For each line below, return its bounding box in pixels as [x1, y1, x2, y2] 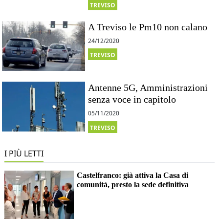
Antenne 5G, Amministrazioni [88, 82, 208, 93]
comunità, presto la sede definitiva [77, 180, 189, 189]
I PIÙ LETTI [4, 148, 44, 159]
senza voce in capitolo [88, 94, 176, 105]
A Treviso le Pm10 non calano [88, 21, 208, 32]
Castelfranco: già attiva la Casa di [77, 171, 189, 179]
